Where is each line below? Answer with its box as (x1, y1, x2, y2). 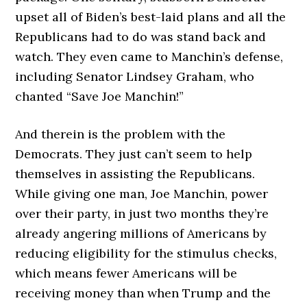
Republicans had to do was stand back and (15, 29, 267, 45)
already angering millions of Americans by (15, 225, 267, 241)
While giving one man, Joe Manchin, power (15, 186, 269, 201)
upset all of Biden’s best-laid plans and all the (15, 9, 286, 25)
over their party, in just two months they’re (15, 206, 269, 221)
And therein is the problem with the (15, 126, 226, 142)
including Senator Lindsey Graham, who (15, 69, 255, 84)
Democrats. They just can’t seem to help (15, 146, 253, 162)
